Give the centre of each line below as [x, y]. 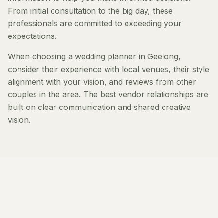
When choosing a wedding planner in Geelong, [94, 56]
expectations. [32, 36]
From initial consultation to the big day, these [90, 11]
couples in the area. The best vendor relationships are [108, 94]
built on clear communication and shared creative [99, 107]
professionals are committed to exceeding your [95, 23]
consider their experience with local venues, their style [109, 69]
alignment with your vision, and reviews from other [102, 82]
